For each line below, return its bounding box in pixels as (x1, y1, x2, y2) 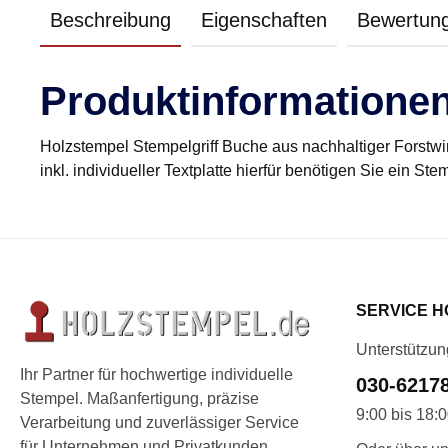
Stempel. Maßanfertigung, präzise (20, 390, 259, 408)
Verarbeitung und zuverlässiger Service (20, 414, 299, 432)
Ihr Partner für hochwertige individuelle (20, 366, 293, 384)
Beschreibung (50, 8, 171, 31)
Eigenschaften (201, 8, 327, 31)
